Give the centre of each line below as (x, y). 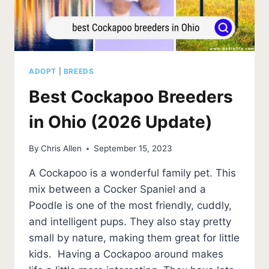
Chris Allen (62, 149)
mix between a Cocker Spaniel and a (117, 189)
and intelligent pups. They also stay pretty (130, 222)
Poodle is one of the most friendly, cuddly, (130, 206)
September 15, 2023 (133, 149)
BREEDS (79, 71)
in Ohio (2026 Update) (120, 122)
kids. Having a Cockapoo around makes (126, 254)
